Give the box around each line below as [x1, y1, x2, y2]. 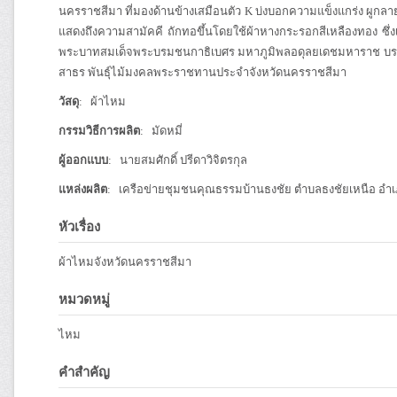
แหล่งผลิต [58, 183, 107, 196]
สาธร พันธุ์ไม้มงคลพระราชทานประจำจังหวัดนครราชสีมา [58, 66, 346, 79]
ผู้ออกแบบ [58, 153, 108, 167]
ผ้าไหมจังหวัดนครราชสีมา [58, 255, 191, 269]
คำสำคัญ [58, 365, 110, 379]
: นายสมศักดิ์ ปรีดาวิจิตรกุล [108, 153, 247, 167]
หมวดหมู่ [58, 292, 110, 307]
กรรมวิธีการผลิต [58, 124, 140, 137]
